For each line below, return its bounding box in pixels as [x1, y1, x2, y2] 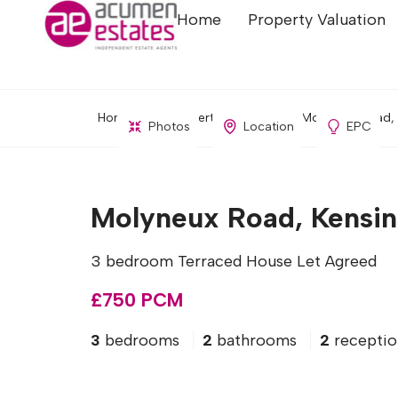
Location [243, 119, 294, 134]
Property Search [169, 110, 264, 125]
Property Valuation [248, 9, 386, 29]
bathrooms [212, 330, 301, 350]
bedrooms [100, 330, 184, 350]
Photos [147, 119, 190, 134]
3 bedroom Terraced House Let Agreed [91, 251, 377, 271]
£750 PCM [91, 289, 183, 311]
